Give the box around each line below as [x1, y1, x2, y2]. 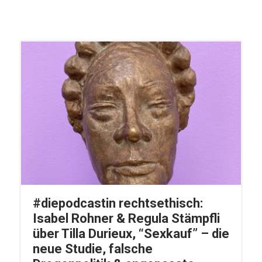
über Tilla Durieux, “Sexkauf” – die [32, 226, 229, 242]
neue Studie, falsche [32, 242, 153, 257]
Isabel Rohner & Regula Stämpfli [32, 211, 220, 226]
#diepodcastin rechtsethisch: [32, 196, 203, 211]
